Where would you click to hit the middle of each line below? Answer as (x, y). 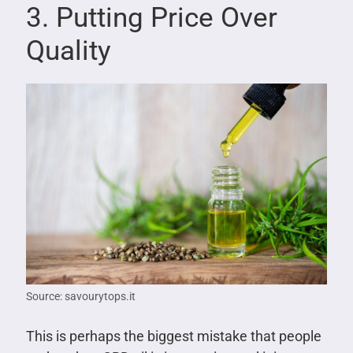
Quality (68, 50)
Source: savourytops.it (80, 296)
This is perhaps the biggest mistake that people (173, 336)
